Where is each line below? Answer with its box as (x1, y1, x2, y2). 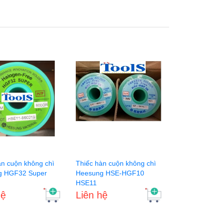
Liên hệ (75, 189, 108, 200)
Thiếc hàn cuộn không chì (75, 159, 156, 167)
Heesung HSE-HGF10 (75, 169, 144, 177)
